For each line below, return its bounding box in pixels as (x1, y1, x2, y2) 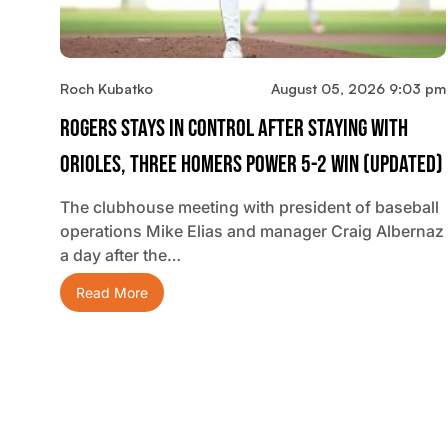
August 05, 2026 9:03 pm (270, 80, 446, 98)
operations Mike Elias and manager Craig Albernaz (60, 221, 444, 242)
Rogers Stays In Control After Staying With (60, 114, 408, 144)
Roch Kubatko (60, 80, 153, 98)
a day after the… (60, 245, 181, 266)
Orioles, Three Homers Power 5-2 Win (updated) (60, 150, 443, 180)
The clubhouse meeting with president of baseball (60, 197, 439, 218)
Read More (76, 284, 148, 302)
